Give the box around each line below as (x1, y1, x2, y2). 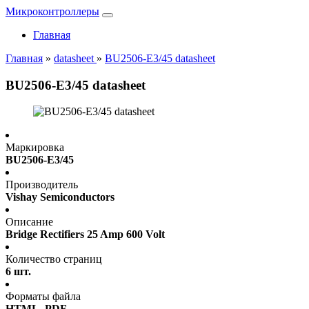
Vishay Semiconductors (6, 191, 114, 203)
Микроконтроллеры (6, 6, 99, 17)
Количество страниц (6, 253, 102, 266)
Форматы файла (6, 290, 81, 303)
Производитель (6, 179, 78, 191)
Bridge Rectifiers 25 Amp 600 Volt (6, 228, 165, 241)
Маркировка (6, 141, 64, 154)
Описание (6, 216, 53, 228)
